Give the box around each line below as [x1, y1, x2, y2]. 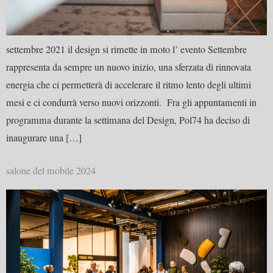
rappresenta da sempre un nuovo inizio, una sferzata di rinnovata [6, 60, 251, 74]
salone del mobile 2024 [6, 164, 96, 178]
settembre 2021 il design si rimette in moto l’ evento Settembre [6, 42, 247, 56]
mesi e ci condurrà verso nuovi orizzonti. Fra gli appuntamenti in [6, 95, 257, 109]
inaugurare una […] [6, 130, 82, 144]
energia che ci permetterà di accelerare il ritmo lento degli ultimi [6, 77, 251, 91]
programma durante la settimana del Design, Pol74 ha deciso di [6, 113, 250, 127]
